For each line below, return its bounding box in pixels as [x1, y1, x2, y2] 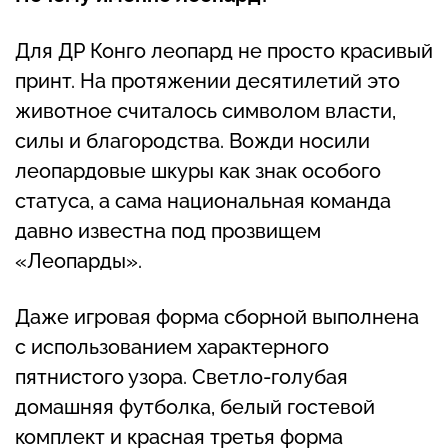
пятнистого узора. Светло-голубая [15, 365, 348, 390]
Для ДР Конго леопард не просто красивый [15, 39, 433, 64]
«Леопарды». [15, 249, 142, 274]
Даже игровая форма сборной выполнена [15, 305, 419, 330]
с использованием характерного [15, 335, 329, 360]
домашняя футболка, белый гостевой [15, 395, 375, 420]
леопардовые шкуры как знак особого [15, 159, 381, 184]
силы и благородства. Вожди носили [15, 129, 370, 154]
